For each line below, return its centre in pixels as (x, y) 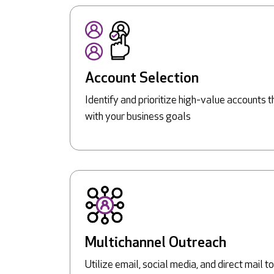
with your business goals (138, 117)
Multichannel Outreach (156, 243)
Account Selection (142, 79)
